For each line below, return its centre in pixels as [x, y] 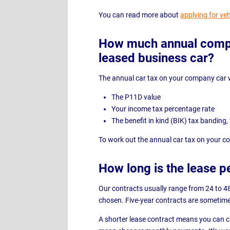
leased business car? [156, 58]
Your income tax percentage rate [163, 109]
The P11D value [136, 97]
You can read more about [139, 15]
